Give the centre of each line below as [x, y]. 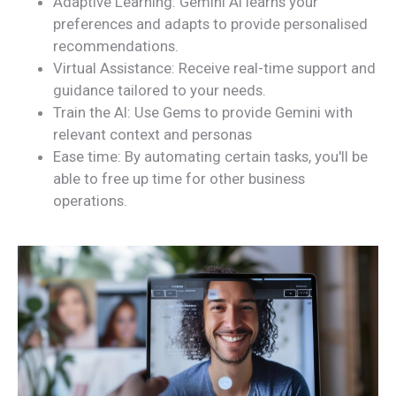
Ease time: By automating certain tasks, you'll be [210, 156]
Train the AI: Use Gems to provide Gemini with [203, 112]
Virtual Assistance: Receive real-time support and [214, 68]
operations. [90, 200]
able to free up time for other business [179, 178]
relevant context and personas [152, 134]
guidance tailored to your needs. [160, 90]
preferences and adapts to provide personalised [210, 23]
